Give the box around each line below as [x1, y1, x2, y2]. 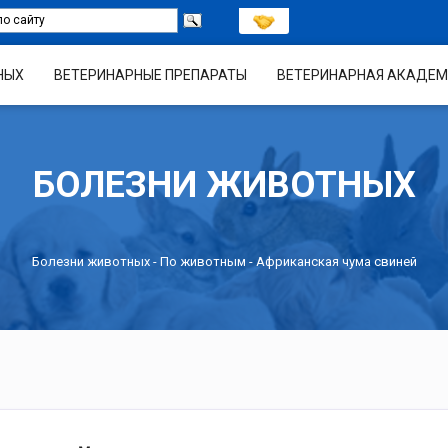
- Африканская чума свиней [245, 253, 417, 268]
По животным [159, 253, 246, 268]
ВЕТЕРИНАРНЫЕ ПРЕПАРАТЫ [53, 66, 247, 83]
